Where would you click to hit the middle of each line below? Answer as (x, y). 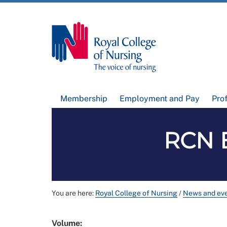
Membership (84, 99)
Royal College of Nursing (136, 193)
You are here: (73, 193)
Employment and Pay (159, 99)
